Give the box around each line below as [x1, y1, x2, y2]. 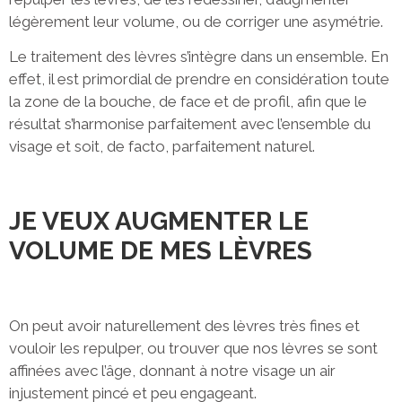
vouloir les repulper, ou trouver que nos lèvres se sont [9, 339, 378, 358]
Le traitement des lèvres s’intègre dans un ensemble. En [9, 48, 389, 66]
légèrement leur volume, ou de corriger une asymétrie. [9, 12, 383, 31]
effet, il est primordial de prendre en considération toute [9, 70, 389, 89]
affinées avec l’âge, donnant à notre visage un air [9, 362, 336, 380]
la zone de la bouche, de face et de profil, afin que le [9, 92, 367, 111]
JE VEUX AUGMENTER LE [9, 206, 309, 237]
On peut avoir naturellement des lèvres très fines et [9, 317, 360, 336]
